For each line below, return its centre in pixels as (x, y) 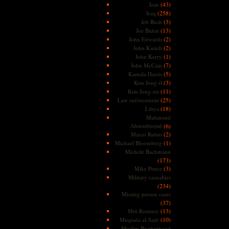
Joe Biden (147, 30)
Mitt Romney (143, 211)
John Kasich (147, 48)
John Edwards (145, 39)
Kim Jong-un (143, 91)
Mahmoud (158, 117)
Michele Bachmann (148, 152)
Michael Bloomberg (138, 143)
